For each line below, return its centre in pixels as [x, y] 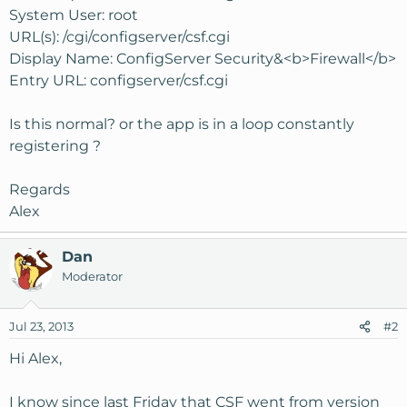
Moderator [92, 276]
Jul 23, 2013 [41, 326]
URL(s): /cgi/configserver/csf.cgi [119, 37]
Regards [40, 189]
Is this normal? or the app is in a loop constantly [182, 124]
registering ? [55, 146]
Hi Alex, [35, 358]
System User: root [74, 15]
